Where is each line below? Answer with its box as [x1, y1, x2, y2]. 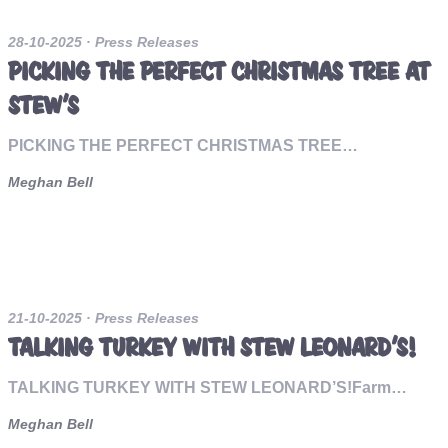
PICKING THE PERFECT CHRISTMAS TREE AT [8, 58, 430, 86]
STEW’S [8, 92, 79, 120]
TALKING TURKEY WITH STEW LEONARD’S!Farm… [8, 379, 407, 396]
